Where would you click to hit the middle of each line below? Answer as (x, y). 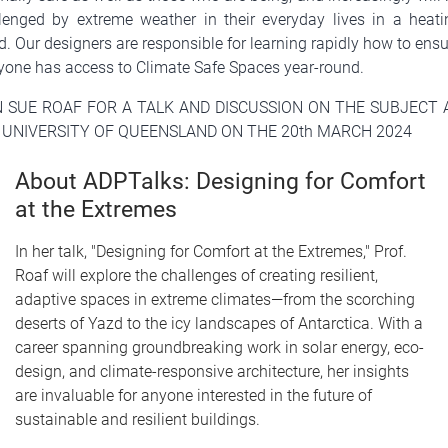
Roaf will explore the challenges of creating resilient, (196, 275)
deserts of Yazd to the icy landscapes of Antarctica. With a (219, 323)
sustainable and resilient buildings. (137, 419)
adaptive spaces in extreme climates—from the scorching (215, 299)
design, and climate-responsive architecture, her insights (212, 371)
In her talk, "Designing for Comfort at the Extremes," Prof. (211, 251)
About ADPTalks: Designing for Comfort (220, 181)
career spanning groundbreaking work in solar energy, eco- (219, 347)
